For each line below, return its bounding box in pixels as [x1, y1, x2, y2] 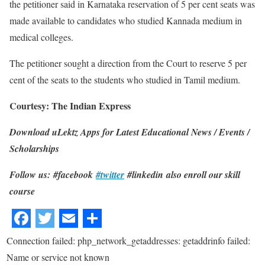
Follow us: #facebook [9, 167, 96, 181]
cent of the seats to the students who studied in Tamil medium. [9, 73, 240, 86]
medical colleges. [9, 30, 73, 43]
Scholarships [9, 141, 59, 155]
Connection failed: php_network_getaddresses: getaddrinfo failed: [7, 234, 250, 247]
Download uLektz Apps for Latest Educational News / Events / [9, 125, 250, 138]
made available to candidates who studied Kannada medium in [9, 14, 242, 27]
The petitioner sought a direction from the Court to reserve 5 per [9, 56, 247, 69]
